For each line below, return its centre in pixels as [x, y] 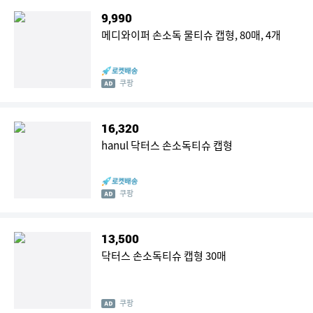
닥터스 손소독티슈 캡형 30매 [164, 256]
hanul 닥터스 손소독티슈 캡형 [167, 145]
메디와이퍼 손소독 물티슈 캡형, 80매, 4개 [191, 35]
